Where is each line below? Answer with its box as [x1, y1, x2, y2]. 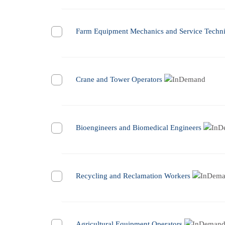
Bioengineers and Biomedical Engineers [76, 124, 201, 132]
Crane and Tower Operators [76, 75, 162, 84]
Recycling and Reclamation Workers [76, 172, 190, 180]
